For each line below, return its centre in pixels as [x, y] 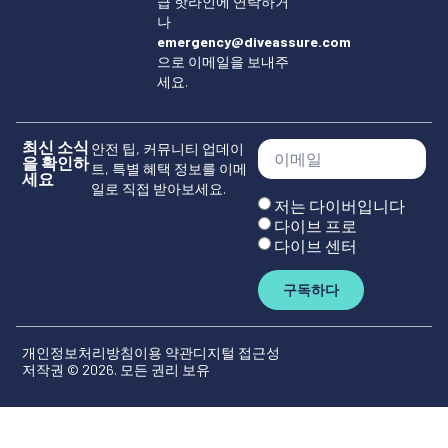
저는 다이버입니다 [340, 205]
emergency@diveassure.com [253, 41]
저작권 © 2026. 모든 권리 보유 [116, 370]
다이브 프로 [316, 225]
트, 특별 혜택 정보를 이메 [168, 169]
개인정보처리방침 [78, 353]
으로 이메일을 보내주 [222, 61]
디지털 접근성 [236, 353]
